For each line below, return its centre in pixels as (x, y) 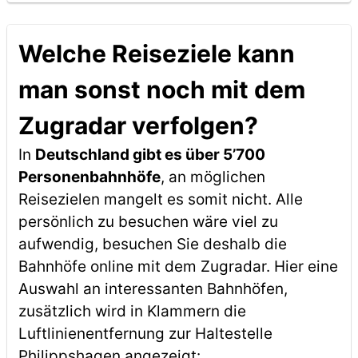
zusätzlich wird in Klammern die (132, 311)
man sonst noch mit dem (161, 89)
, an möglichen (213, 177)
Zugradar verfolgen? (138, 125)
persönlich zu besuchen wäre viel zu (148, 222)
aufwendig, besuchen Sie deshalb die (152, 244)
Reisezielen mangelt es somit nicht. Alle (160, 199)
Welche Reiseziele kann (156, 54)
